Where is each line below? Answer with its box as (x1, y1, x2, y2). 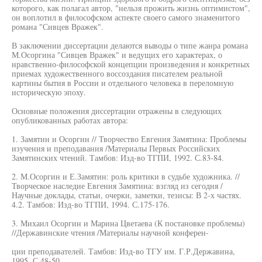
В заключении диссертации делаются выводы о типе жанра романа (12, 40, 248, 51)
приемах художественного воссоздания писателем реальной (12, 68, 223, 79)
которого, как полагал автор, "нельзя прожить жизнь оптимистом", (12, 2, 250, 13)
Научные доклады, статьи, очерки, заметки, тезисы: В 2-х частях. (12, 189, 242, 201)
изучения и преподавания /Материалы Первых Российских (12, 143, 220, 154)
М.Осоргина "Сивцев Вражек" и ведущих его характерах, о (12, 49, 222, 60)
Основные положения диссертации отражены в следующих (12, 105, 222, 116)
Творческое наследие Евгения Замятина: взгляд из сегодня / (12, 180, 223, 191)
